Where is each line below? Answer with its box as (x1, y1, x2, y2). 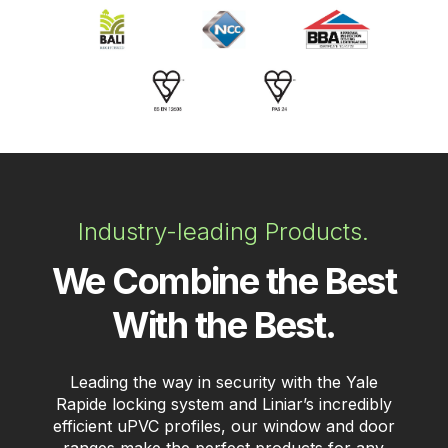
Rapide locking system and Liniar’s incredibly (55, 394, 392, 415)
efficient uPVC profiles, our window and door (52, 416, 395, 437)
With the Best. (112, 303, 336, 348)
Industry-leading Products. (78, 217, 370, 247)
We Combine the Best (51, 259, 397, 304)
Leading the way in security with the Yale (69, 372, 378, 393)
